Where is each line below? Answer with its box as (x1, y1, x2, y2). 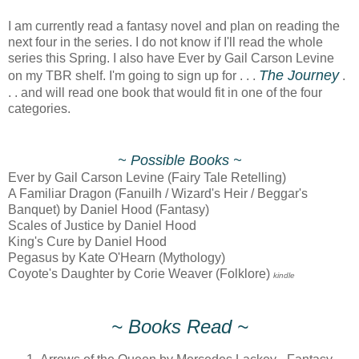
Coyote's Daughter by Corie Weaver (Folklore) (8, 267, 273, 281)
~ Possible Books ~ (117, 152, 242, 169)
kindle (273, 271, 295, 280)
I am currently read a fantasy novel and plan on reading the (8, 19, 340, 34)
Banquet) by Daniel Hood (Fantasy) (8, 203, 209, 217)
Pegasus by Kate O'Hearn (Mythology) (8, 251, 225, 265)
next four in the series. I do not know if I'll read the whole (8, 35, 323, 50)
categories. (8, 102, 71, 116)
